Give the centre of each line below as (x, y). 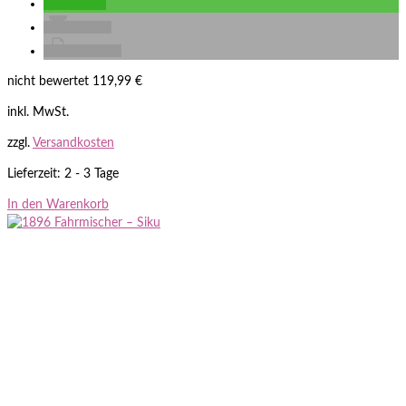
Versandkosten (73, 143)
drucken (95, 50)
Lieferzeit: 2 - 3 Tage (63, 174)
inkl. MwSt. (38, 112)
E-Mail (90, 27)
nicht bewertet (48, 81)
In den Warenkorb (58, 204)
